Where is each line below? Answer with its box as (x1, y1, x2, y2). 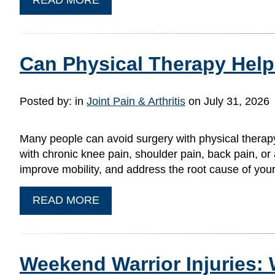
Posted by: (20, 95, 75, 107)
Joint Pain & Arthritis (87, 95, 185, 107)
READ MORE (32, 194, 99, 207)
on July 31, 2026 (185, 95, 269, 107)
